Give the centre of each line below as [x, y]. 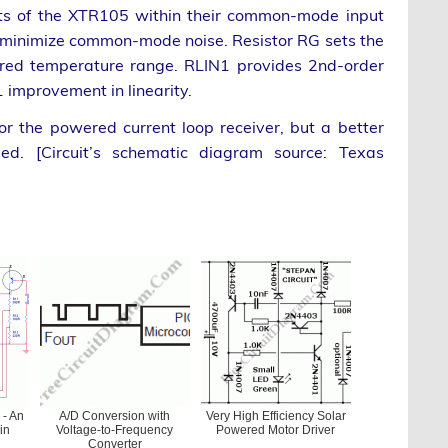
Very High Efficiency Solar [275, 415]
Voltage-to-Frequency [115, 429]
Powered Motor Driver [276, 429]
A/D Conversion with [115, 415]
